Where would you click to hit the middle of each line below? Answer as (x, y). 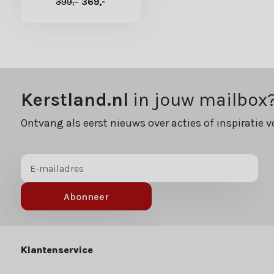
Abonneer (86, 196)
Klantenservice (57, 250)
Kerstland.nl (74, 100)
